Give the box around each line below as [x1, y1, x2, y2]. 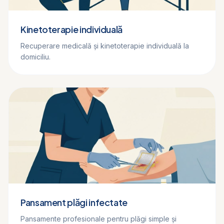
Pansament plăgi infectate [20, 196, 127, 208]
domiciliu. [20, 52, 50, 61]
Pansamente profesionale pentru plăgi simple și [20, 214, 176, 223]
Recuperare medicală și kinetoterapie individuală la [20, 41, 189, 50]
